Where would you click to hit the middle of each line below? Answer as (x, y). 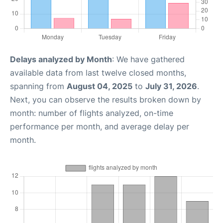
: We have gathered (148, 59)
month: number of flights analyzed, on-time (92, 113)
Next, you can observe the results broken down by (106, 99)
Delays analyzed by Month (61, 59)
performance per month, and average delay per (100, 126)
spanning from (38, 86)
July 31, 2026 (171, 86)
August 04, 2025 (100, 86)
